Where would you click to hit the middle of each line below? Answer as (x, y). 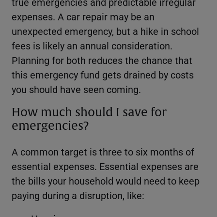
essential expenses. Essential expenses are (105, 166)
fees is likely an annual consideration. (92, 45)
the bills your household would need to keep (106, 180)
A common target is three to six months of (103, 151)
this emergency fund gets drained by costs (103, 74)
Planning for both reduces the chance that (102, 60)
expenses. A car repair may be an (83, 16)
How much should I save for (89, 112)
